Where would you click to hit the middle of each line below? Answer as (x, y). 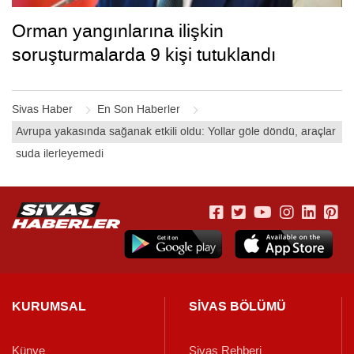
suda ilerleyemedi (60, 153)
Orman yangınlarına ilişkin (118, 30)
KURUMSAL (49, 306)
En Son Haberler (139, 109)
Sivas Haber (42, 109)
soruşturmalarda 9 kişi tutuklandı (144, 54)
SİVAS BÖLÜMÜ (237, 306)
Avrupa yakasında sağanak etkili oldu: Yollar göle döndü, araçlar (176, 131)
